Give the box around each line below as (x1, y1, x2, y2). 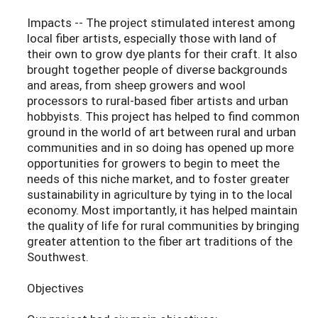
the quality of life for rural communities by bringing (27, 217, 300, 234)
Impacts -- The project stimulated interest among (27, 14, 295, 31)
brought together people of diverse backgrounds (27, 61, 287, 78)
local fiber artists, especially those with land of (27, 30, 277, 47)
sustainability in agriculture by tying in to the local (27, 186, 292, 203)
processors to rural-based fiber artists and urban (27, 92, 288, 109)
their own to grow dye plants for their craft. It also (27, 45, 297, 62)
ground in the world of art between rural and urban (27, 124, 296, 141)
